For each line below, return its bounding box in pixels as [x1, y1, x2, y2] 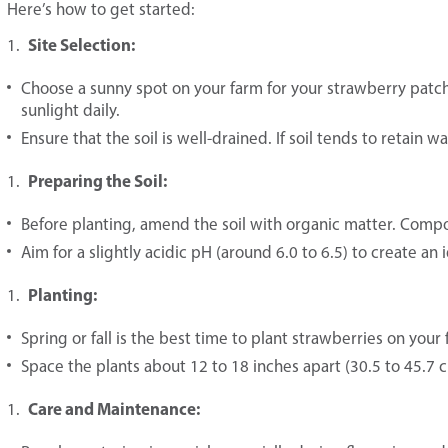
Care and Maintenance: [25, 398, 200, 419]
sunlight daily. [21, 100, 120, 120]
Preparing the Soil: [25, 170, 167, 191]
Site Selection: [25, 34, 135, 55]
